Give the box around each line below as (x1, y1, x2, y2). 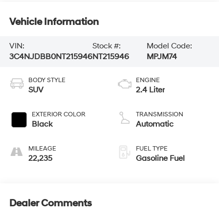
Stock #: (92, 41, 121, 51)
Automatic (136, 119, 174, 130)
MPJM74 (147, 52, 177, 62)
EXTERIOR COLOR (31, 110, 86, 119)
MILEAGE (28, 145, 56, 153)
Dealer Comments (9, 197, 92, 209)
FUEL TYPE (136, 145, 168, 153)
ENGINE (136, 76, 160, 85)
